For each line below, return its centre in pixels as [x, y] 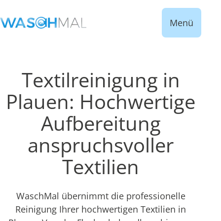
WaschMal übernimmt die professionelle [101, 196]
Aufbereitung [101, 123]
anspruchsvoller [101, 145]
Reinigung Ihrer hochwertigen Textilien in [101, 209]
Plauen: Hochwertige [101, 101]
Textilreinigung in [101, 80]
